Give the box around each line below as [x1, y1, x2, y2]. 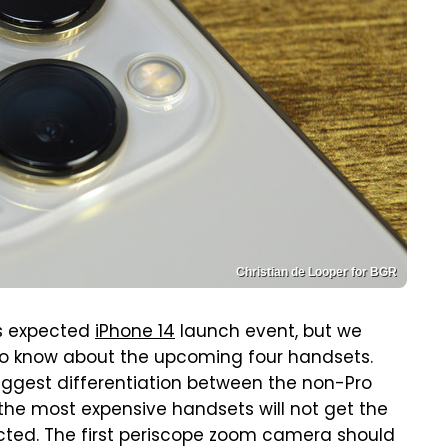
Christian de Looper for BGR [236, 265, 397, 279]
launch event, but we [175, 319, 362, 347]
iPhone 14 [95, 319, 175, 347]
